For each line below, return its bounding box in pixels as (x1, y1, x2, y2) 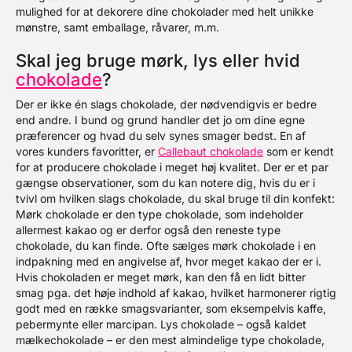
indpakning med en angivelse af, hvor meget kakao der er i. (16, 255, 321, 268)
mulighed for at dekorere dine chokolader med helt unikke (16, 5, 313, 18)
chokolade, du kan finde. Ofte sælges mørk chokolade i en (16, 239, 316, 252)
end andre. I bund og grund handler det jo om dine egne (16, 113, 305, 126)
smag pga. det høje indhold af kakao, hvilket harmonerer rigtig (16, 286, 336, 299)
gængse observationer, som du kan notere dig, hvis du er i (16, 176, 315, 189)
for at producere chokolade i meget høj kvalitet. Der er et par (16, 160, 328, 174)
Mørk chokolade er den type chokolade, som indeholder (16, 207, 303, 221)
